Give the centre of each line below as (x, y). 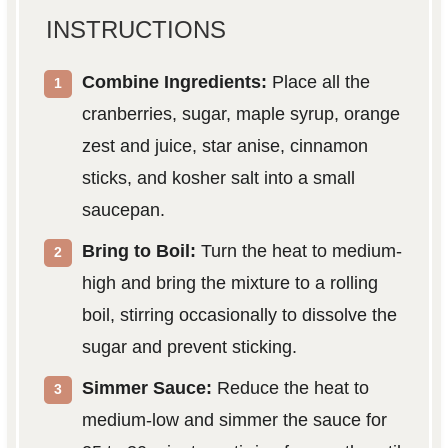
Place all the (318, 81)
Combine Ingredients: (174, 81)
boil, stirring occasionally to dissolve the (239, 314)
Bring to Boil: (138, 250)
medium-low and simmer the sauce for (234, 419)
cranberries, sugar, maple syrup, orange (240, 113)
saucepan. (123, 209)
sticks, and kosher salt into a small (218, 177)
